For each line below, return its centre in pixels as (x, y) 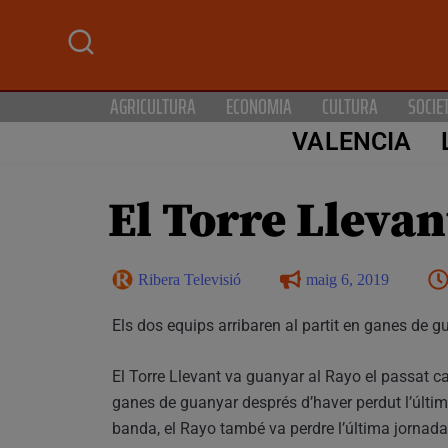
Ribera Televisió (189, 279)
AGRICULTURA (153, 106)
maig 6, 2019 (347, 279)
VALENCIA (352, 142)
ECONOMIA (259, 106)
